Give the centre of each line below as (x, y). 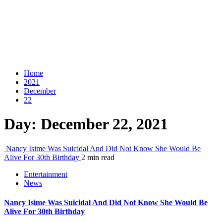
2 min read (98, 157)
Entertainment (46, 174)
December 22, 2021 (104, 124)
